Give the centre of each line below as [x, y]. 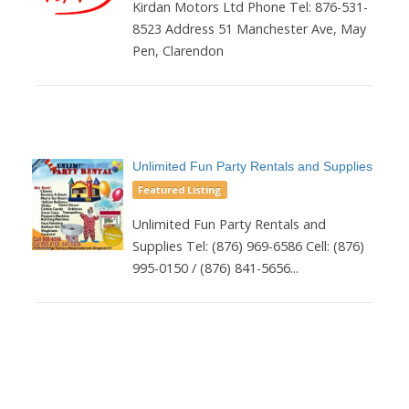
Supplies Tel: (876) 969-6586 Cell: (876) [248, 246]
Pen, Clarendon [178, 50]
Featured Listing [180, 189]
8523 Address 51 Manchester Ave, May [249, 28]
